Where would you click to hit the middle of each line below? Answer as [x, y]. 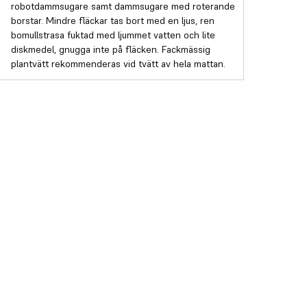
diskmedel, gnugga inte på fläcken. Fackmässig [111, 49]
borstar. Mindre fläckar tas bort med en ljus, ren [113, 20]
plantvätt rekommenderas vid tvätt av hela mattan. [119, 63]
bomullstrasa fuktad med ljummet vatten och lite [113, 35]
